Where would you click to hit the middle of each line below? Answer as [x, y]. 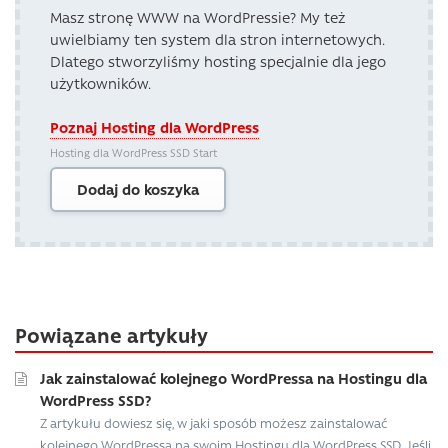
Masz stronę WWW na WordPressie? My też [197, 16]
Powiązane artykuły [111, 334]
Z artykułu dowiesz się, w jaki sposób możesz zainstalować [213, 422]
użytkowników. [100, 82]
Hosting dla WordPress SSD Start [133, 152]
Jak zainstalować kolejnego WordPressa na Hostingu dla [233, 377]
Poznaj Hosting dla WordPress [154, 126]
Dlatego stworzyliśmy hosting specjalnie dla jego [218, 60]
